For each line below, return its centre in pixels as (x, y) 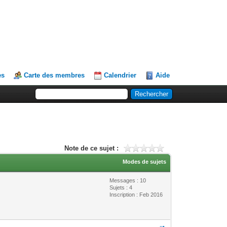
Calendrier (120, 75)
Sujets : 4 (121, 187)
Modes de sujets (145, 161)
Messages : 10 (128, 180)
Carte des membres (54, 75)
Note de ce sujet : (91, 148)
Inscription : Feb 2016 (136, 194)
